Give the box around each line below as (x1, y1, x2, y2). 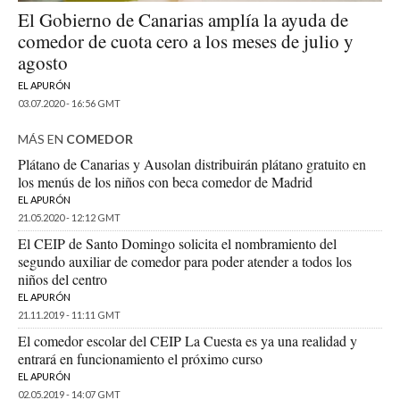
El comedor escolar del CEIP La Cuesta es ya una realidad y (18, 331, 357, 351)
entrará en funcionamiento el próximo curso (18, 349, 262, 369)
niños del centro (18, 270, 107, 289)
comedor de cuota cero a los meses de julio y (18, 29, 354, 54)
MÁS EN (18, 131, 66, 147)
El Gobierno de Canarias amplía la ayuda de (18, 7, 348, 33)
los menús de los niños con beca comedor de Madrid (18, 172, 312, 192)
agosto (18, 50, 68, 76)
